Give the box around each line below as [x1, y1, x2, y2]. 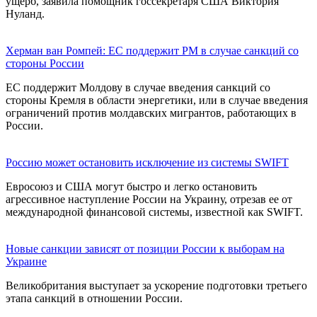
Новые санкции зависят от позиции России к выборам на [6, 242, 284, 255]
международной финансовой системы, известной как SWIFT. [6, 205, 303, 218]
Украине [6, 255, 47, 267]
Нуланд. [6, 7, 45, 20]
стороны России [6, 57, 84, 69]
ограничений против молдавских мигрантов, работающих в [6, 106, 296, 119]
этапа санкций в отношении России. [6, 292, 183, 304]
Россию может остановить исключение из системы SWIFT [6, 156, 289, 168]
